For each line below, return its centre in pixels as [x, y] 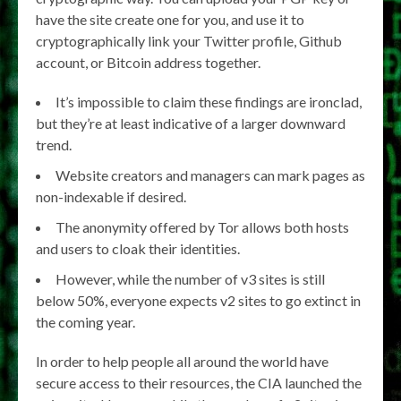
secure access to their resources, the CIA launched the [199, 382]
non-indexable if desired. [111, 196]
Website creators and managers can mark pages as [210, 175]
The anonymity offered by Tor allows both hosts [202, 226]
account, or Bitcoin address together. [148, 62]
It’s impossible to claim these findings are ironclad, [209, 101]
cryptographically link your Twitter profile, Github [189, 40]
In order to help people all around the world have [182, 361]
